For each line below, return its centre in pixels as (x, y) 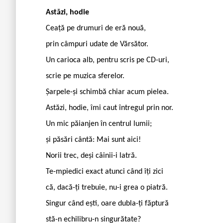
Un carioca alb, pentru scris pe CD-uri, (108, 60)
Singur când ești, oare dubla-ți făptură (107, 203)
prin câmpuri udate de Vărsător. (97, 44)
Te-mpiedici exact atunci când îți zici (105, 171)
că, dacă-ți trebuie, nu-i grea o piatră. (107, 187)
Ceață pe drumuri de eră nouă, (96, 28)
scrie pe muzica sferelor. (85, 76)
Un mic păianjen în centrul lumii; (99, 124)
